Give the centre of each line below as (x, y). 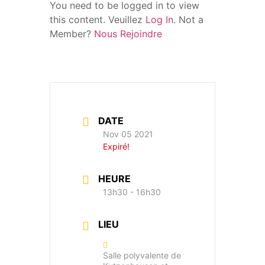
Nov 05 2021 (128, 134)
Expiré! (116, 146)
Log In (159, 19)
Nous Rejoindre (128, 33)
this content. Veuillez (98, 19)
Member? (72, 33)
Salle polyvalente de (142, 256)
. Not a (188, 19)
